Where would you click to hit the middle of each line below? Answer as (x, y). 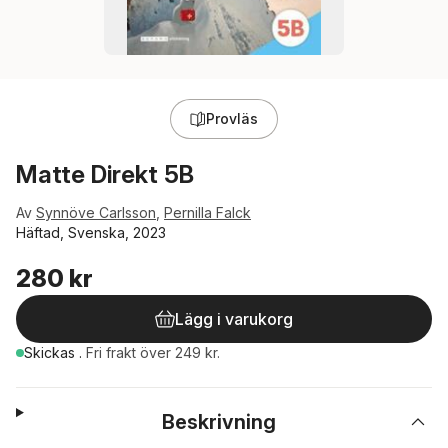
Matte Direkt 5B (105, 174)
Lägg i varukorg (234, 319)
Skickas (51, 352)
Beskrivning (219, 422)
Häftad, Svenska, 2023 (91, 232)
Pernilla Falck (207, 212)
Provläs (232, 118)
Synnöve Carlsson (96, 212)
